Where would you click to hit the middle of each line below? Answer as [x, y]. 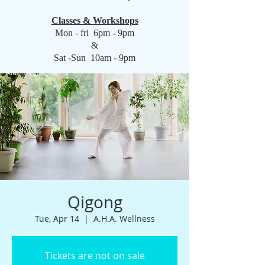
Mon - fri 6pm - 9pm [95, 33]
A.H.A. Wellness [124, 219]
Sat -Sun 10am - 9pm [95, 58]
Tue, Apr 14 [57, 219]
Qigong [95, 202]
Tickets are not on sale [95, 256]
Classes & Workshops [95, 20]
